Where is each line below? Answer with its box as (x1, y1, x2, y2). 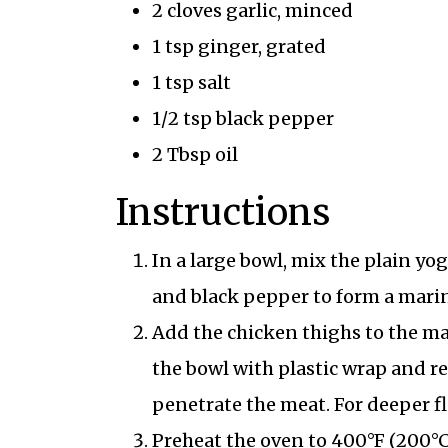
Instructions (115, 190, 330, 236)
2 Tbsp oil (151, 143, 238, 167)
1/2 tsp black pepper (151, 107, 334, 131)
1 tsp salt (151, 71, 231, 95)
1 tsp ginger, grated (151, 35, 326, 59)
